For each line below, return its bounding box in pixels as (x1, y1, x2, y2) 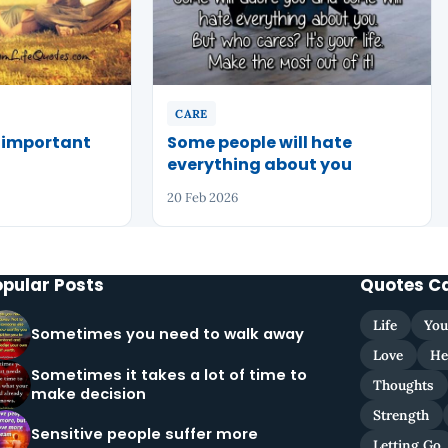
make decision (31, 383, 147, 404)
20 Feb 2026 (167, 189, 239, 207)
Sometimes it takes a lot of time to (31, 364, 308, 385)
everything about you (167, 153, 353, 177)
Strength (373, 405, 430, 424)
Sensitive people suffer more (31, 424, 259, 445)
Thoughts (373, 375, 435, 394)
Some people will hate (167, 131, 353, 155)
